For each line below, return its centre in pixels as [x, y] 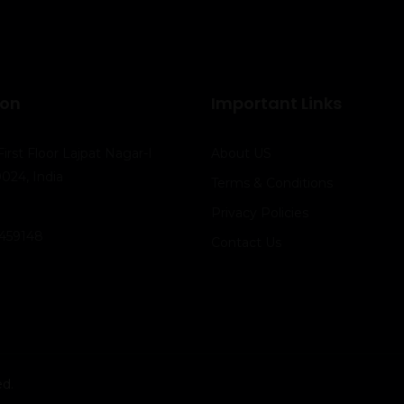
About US [241, 153]
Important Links [276, 103]
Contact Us [246, 243]
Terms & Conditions [272, 183]
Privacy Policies [260, 213]
